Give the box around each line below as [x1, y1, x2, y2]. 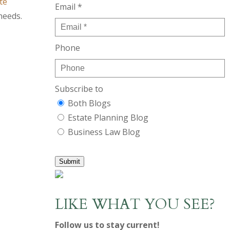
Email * [54, 1, 82, 12]
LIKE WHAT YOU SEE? [54, 195, 215, 214]
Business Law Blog [67, 126, 140, 138]
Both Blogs [67, 98, 111, 109]
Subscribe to [54, 83, 103, 94]
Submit [59, 158, 80, 165]
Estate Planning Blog [67, 112, 148, 123]
